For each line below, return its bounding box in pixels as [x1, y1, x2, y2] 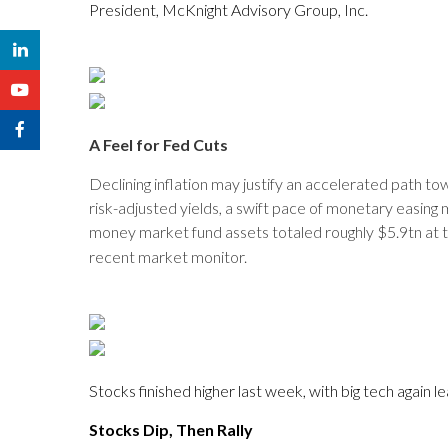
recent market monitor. [89, 247, 247, 266]
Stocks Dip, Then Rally [89, 420, 256, 439]
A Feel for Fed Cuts [89, 135, 228, 154]
